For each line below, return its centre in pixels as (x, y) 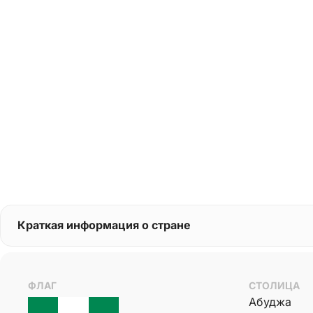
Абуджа (270, 301)
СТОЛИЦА (274, 285)
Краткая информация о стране (104, 225)
